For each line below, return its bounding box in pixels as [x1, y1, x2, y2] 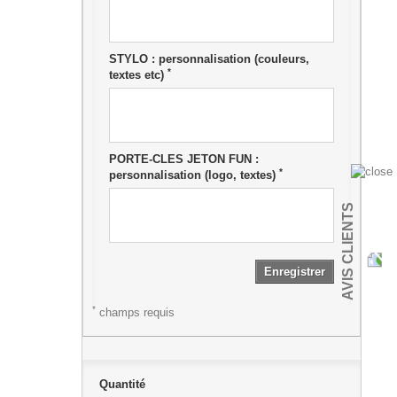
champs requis [95, 306, 175, 319]
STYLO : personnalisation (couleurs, [108, 52, 309, 66]
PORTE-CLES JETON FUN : [108, 152, 259, 166]
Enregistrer [263, 265, 325, 278]
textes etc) [108, 68, 167, 82]
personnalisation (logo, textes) [108, 168, 279, 182]
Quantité [98, 378, 145, 391]
